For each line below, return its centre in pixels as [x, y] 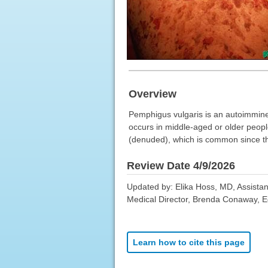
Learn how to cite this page [188, 242]
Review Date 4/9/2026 [181, 165]
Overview [152, 94]
